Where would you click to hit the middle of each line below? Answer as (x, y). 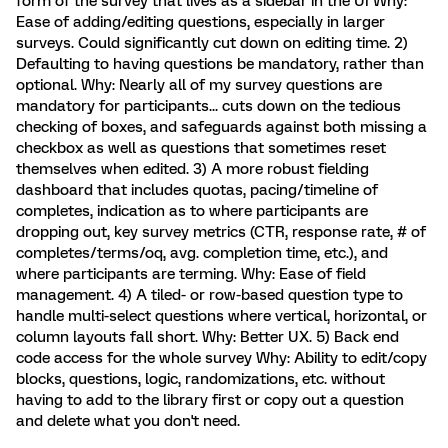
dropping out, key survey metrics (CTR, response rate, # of (221, 231)
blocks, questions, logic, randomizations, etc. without (200, 378)
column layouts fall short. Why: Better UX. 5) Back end (207, 336)
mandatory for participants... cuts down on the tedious (208, 105)
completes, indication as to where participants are (192, 210)
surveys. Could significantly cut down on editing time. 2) (212, 42)
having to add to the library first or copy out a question (210, 399)
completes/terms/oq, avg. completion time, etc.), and (202, 252)
